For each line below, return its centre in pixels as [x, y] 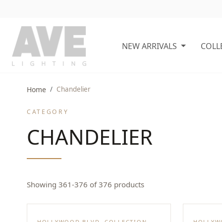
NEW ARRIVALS [150, 46]
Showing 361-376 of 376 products [85, 185]
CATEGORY [48, 112]
